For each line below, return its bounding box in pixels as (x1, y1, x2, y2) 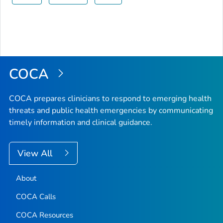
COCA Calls (15, 192, 56, 202)
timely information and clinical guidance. (9, 117, 152, 128)
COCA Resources (15, 210, 73, 221)
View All (17, 147, 55, 160)
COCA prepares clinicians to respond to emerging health (9, 93, 212, 105)
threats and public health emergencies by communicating (9, 105, 213, 116)
